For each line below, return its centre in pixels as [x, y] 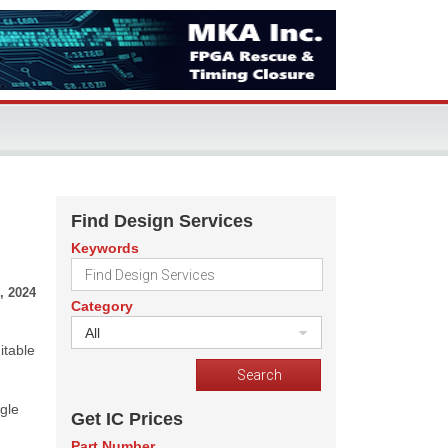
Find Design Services [162, 221]
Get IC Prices [127, 419]
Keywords [105, 248]
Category [102, 306]
